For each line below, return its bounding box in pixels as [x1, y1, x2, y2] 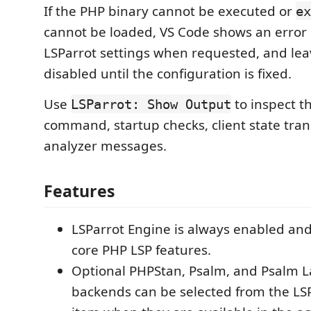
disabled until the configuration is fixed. [44, 64, 292, 83]
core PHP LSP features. [72, 241, 211, 259]
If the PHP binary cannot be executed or [44, 1, 296, 20]
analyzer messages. [44, 136, 167, 155]
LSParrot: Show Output [71, 96, 231, 112]
